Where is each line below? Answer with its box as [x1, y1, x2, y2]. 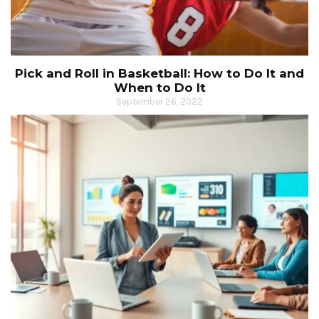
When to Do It [113, 80, 206, 95]
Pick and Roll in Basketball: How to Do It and [15, 66, 304, 81]
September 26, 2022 [116, 96, 203, 108]
